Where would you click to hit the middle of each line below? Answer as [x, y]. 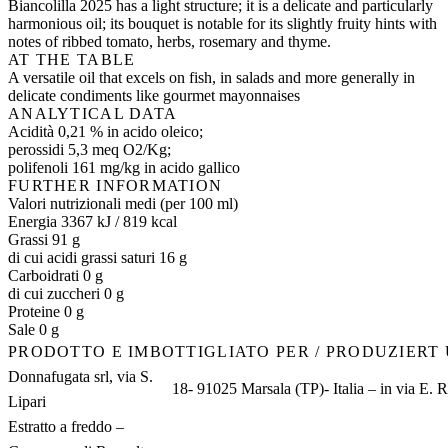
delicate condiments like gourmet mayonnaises [154, 96]
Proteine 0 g [46, 312]
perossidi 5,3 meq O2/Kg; [89, 150]
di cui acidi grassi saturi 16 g [97, 258]
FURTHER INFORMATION [115, 186]
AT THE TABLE [72, 60]
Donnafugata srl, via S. [80, 377]
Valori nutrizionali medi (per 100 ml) [123, 204]
